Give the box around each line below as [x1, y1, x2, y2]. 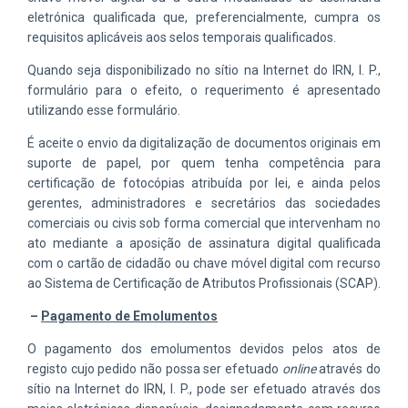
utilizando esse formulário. [27, 102, 180, 117]
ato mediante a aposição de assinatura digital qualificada [27, 235, 381, 250]
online [281, 361, 316, 376]
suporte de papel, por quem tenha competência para [27, 155, 381, 170]
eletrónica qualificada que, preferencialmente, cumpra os [27, 9, 381, 25]
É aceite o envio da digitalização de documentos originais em [27, 135, 381, 150]
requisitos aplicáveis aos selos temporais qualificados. [27, 29, 336, 45]
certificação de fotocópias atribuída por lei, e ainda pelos [27, 175, 381, 190]
